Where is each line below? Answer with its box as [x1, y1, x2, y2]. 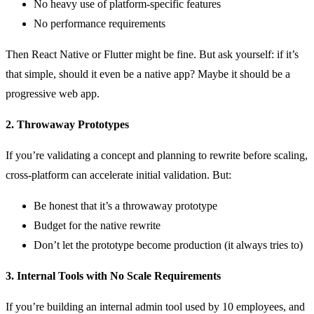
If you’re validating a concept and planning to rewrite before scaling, [6, 149, 308, 161]
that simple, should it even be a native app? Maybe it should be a [6, 67, 290, 80]
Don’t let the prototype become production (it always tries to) [34, 238, 303, 251]
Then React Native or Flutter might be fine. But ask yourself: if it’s [6, 48, 299, 60]
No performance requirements [34, 17, 165, 29]
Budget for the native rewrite [34, 219, 161, 231]
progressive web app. [6, 87, 100, 100]
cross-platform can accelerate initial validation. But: [6, 168, 231, 181]
